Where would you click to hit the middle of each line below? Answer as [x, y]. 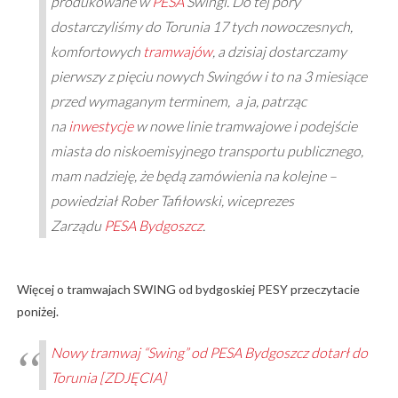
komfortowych [96, 51]
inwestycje [100, 125]
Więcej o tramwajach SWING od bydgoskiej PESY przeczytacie [188, 289]
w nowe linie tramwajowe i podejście [245, 125]
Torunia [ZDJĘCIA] [108, 377]
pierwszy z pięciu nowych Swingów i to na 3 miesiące [208, 76]
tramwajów [177, 51]
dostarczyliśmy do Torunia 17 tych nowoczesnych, [201, 26]
